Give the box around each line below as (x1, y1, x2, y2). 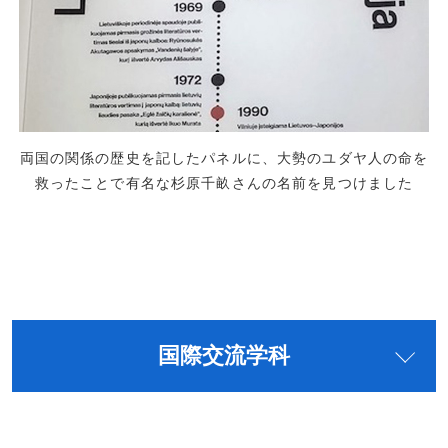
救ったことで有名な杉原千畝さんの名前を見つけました (34, 175, 414, 192)
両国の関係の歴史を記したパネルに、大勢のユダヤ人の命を (19, 150, 429, 167)
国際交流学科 (158, 344, 290, 369)
